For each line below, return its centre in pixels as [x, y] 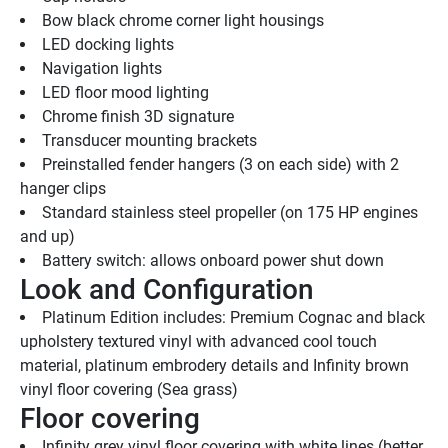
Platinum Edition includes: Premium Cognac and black [233, 318]
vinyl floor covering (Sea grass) [129, 390]
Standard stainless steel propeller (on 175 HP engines [230, 213]
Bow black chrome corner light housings [183, 21]
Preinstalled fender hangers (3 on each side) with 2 [220, 165]
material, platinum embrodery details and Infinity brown [214, 366]
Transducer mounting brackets [149, 141]
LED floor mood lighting [125, 93]
